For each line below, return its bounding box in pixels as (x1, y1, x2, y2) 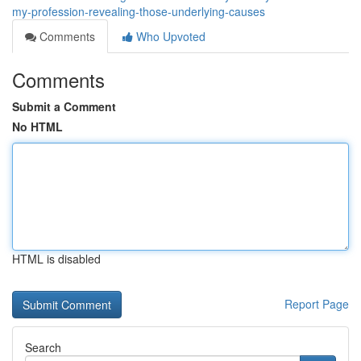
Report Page (284, 296, 349, 312)
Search (25, 339, 61, 355)
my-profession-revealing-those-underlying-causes (12, 3, 265, 19)
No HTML (12, 118, 63, 135)
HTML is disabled (12, 251, 101, 267)
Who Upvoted (133, 28, 205, 44)
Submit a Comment (12, 98, 116, 114)
